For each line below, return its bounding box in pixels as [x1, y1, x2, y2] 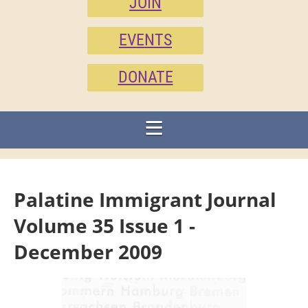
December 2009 [14, 239, 162, 265]
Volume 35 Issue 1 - [14, 212, 195, 239]
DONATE [118, 67, 173, 87]
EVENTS [119, 30, 172, 49]
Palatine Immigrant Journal [14, 186, 276, 212]
